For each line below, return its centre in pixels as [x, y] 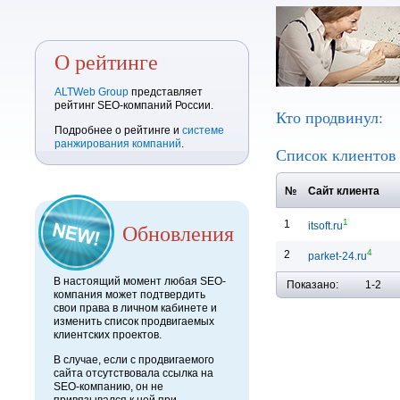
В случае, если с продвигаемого [134, 360]
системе [203, 130]
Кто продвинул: [329, 117]
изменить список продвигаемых [134, 321]
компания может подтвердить [129, 295]
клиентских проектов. [108, 335]
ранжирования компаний [118, 144]
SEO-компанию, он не [108, 387]
